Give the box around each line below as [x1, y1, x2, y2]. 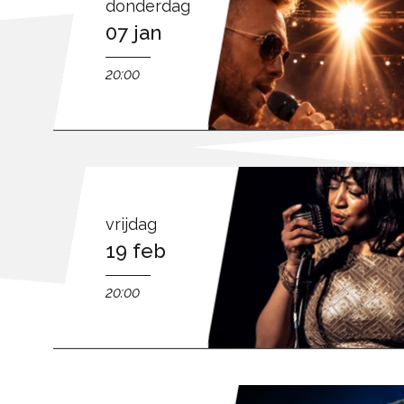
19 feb [106, 238, 167, 262]
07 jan [106, 20, 162, 44]
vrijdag [106, 214, 158, 234]
